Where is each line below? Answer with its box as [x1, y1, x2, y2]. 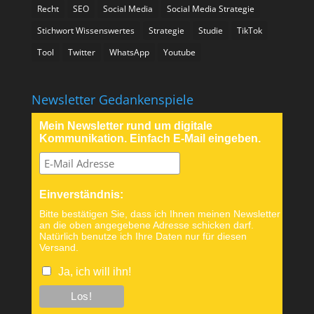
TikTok [236, 25, 262, 37]
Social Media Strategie [166, 3, 254, 15]
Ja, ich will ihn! [57, 266, 131, 278]
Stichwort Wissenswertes [36, 25, 135, 37]
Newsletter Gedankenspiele [31, 91, 193, 109]
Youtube [163, 46, 196, 59]
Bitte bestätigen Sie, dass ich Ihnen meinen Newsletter [39, 208, 280, 220]
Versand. [39, 242, 78, 254]
